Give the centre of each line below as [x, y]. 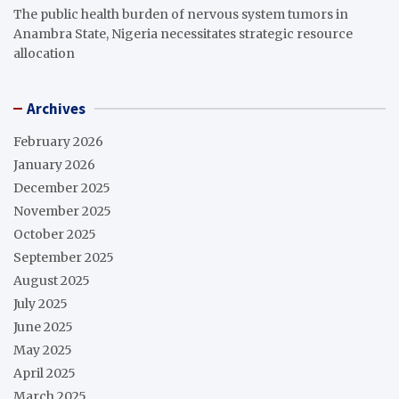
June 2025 [43, 326]
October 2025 [55, 234]
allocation [44, 53]
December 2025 [62, 187]
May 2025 [43, 350]
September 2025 [64, 257]
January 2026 [54, 164]
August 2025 [52, 280]
